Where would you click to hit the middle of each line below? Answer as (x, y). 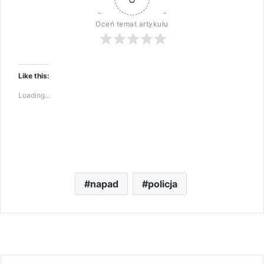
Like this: (34, 76)
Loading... (34, 95)
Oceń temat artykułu (132, 24)
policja (162, 184)
